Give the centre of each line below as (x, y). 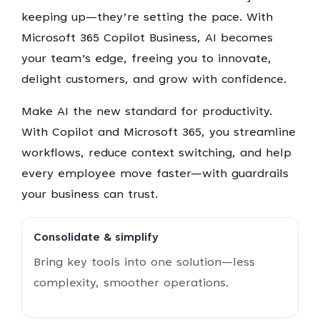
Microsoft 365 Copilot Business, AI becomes (147, 38)
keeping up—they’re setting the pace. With (147, 17)
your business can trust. (89, 195)
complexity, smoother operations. (131, 283)
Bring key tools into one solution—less (144, 262)
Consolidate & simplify (96, 238)
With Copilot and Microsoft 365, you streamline (158, 132)
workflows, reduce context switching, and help (156, 153)
